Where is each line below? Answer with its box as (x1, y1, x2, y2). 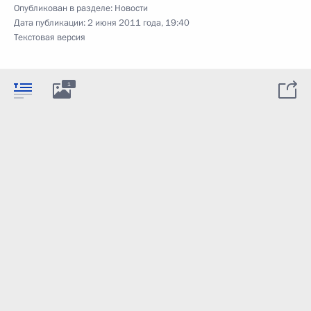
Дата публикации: (14, 16, 87, 29)
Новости (115, 1, 148, 15)
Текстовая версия (14, 31, 85, 44)
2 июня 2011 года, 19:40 (87, 16, 190, 29)
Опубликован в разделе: (14, 1, 115, 15)
